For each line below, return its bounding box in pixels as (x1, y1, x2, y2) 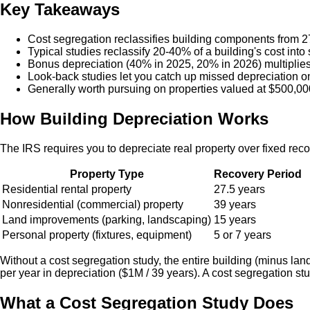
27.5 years (214, 183, 265, 195)
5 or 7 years (214, 228, 271, 241)
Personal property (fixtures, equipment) (2, 228, 192, 241)
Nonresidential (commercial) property (2, 198, 183, 210)
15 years (214, 213, 256, 226)
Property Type (69, 167, 144, 180)
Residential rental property (2, 183, 131, 195)
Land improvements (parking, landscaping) (2, 213, 211, 226)
